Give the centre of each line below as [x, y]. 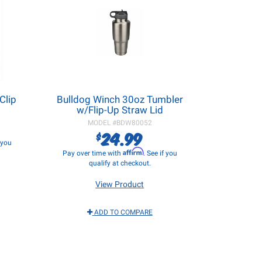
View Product [120, 184]
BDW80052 [134, 123]
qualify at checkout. [120, 163]
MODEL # [102, 123]
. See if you [160, 153]
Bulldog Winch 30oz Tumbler [120, 99]
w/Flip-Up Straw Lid [120, 110]
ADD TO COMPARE [123, 212]
